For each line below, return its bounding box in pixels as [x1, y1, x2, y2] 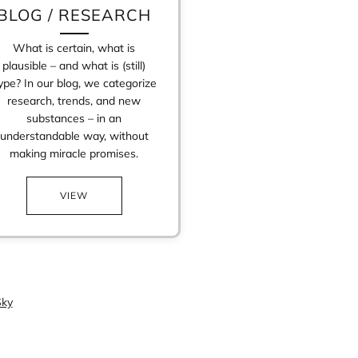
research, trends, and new [7, 93, 141, 108]
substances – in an [26, 110, 122, 125]
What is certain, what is [13, 40, 136, 55]
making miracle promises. [10, 145, 139, 161]
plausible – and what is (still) [2, 58, 146, 73]
